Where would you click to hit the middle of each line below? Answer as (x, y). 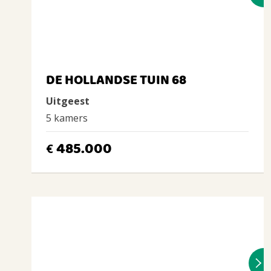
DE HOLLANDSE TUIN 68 (116, 81)
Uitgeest (68, 101)
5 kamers (67, 118)
